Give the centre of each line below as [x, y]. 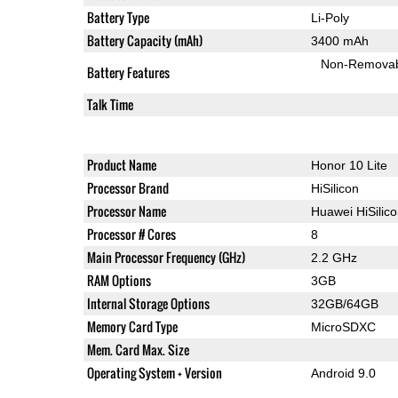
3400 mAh [339, 40]
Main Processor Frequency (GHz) [166, 257]
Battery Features [128, 72]
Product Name [121, 164]
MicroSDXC [343, 326]
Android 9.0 [343, 373]
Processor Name [126, 211]
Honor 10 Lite [349, 165]
